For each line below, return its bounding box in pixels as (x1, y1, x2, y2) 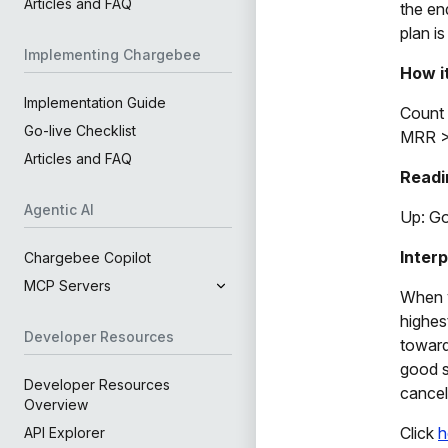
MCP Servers (24, 277, 111, 294)
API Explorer (24, 424, 105, 441)
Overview (24, 396, 88, 413)
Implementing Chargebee (24, 46, 201, 63)
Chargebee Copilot (24, 249, 151, 266)
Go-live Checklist (24, 122, 136, 139)
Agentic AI (24, 201, 94, 218)
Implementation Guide (24, 94, 166, 111)
